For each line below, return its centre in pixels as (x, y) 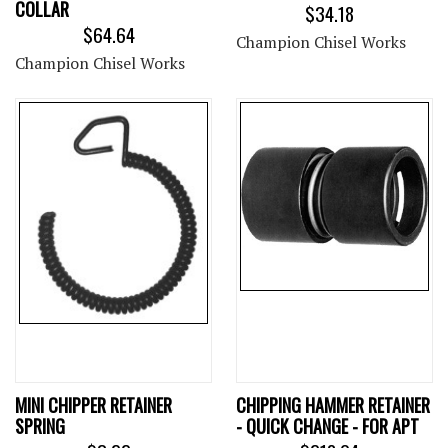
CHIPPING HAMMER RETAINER (333, 405)
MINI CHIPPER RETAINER (93, 405)
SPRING (40, 426)
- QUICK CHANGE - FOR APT (327, 426)
